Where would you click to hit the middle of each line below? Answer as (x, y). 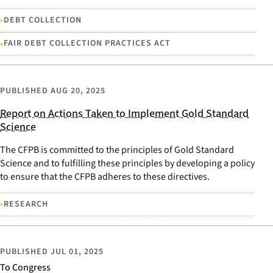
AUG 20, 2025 (78, 91)
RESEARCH (26, 204)
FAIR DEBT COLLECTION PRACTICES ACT (87, 44)
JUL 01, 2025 (77, 251)
